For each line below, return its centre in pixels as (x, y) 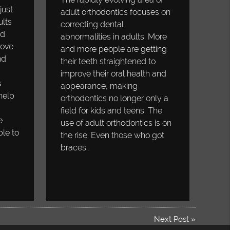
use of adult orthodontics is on (116, 123)
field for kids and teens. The (112, 111)
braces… (75, 148)
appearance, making (99, 86)
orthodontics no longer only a (115, 99)
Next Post (171, 219)
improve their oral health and (114, 74)
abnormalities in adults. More (114, 37)
